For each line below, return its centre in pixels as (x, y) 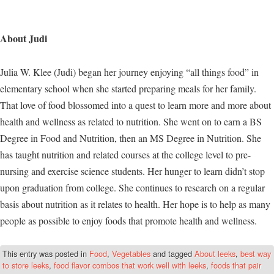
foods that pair (236, 265)
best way (256, 254)
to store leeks (26, 265)
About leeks (215, 254)
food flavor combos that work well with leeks (130, 265)
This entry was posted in (46, 254)
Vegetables (131, 254)
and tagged (172, 254)
